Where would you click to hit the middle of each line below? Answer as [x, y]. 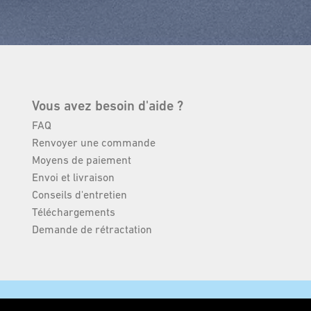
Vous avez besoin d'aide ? [107, 106]
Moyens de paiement [81, 160]
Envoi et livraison [73, 177]
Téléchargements [73, 212]
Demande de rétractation [92, 229]
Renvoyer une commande [93, 142]
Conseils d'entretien [79, 194]
